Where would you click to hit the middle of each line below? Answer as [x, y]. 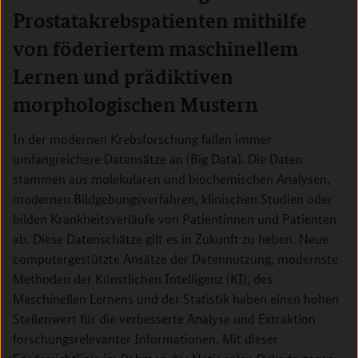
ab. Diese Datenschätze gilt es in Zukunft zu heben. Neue [171, 239]
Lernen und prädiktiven [123, 77]
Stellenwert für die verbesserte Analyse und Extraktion [164, 318]
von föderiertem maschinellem [155, 49]
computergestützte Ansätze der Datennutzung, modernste [175, 259]
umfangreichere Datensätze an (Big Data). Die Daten [158, 159]
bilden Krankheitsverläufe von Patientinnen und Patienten [175, 219]
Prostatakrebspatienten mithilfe [160, 21]
